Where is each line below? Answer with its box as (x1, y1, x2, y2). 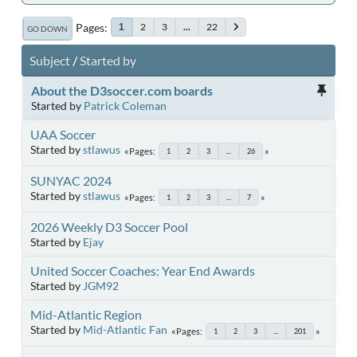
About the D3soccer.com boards (31, 82, 213, 98)
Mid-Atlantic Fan (83, 322, 167, 336)
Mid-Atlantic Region (30, 306, 142, 322)
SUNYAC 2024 (30, 172, 112, 188)
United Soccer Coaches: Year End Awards (30, 262, 255, 278)
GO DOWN (27, 23, 68, 33)
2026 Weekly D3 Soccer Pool (30, 218, 188, 234)
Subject (29, 53, 70, 68)
